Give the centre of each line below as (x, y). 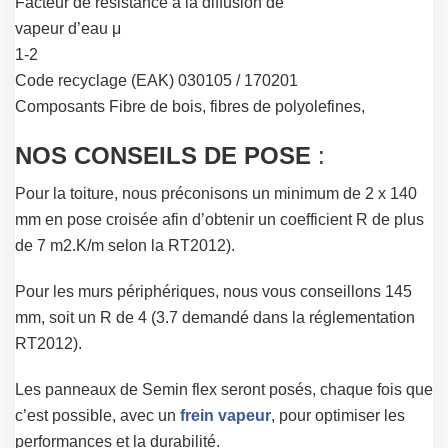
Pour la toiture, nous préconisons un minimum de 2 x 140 (216, 194)
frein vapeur (225, 416)
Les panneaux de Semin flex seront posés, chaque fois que (224, 390)
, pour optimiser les (338, 416)
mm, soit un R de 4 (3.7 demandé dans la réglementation (215, 318)
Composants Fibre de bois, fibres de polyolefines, (190, 107)
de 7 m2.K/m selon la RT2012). (125, 246)
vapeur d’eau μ (68, 29)
